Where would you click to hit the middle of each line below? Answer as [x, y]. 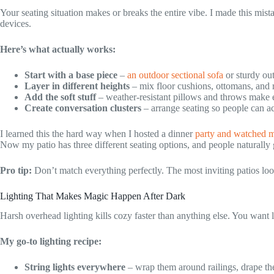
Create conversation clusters [83, 108]
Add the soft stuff [60, 97]
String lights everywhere [75, 267]
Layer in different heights [77, 86]
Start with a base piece [71, 75]
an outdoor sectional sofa [175, 75]
